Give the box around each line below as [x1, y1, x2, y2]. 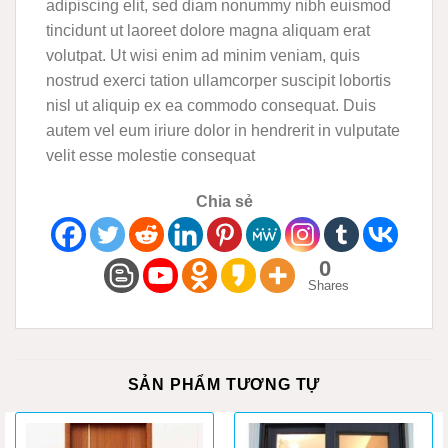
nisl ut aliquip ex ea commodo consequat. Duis [46, 97, 376, 115]
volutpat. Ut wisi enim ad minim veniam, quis [46, 47, 360, 65]
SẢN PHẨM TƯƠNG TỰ [127, 376, 321, 394]
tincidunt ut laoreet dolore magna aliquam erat [46, 22, 370, 40]
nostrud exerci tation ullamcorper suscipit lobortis [46, 72, 391, 90]
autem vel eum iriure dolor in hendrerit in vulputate [46, 122, 400, 140]
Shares [307, 278, 349, 294]
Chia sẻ [195, 193, 253, 211]
